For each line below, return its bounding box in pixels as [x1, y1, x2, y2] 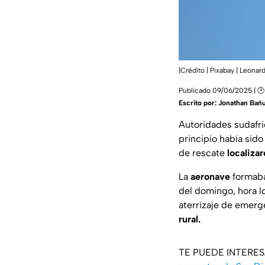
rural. [179, 214, 201, 225]
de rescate [179, 147, 227, 159]
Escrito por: [179, 99, 218, 108]
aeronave [190, 171, 230, 183]
